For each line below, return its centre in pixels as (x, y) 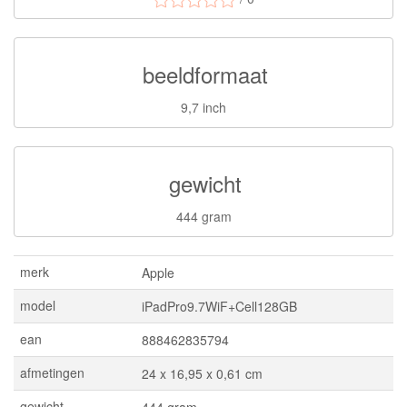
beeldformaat (205, 74)
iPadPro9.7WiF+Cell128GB (219, 306)
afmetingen (52, 372)
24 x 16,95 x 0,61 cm (202, 373)
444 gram (203, 216)
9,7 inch (203, 107)
